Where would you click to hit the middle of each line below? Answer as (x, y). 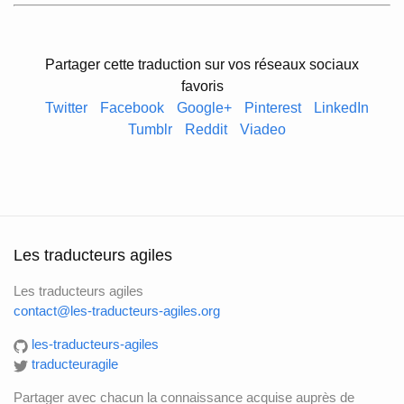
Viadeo (262, 130)
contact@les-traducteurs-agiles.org (117, 311)
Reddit (206, 130)
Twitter (66, 108)
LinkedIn (341, 108)
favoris (202, 87)
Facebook (132, 108)
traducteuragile (75, 364)
